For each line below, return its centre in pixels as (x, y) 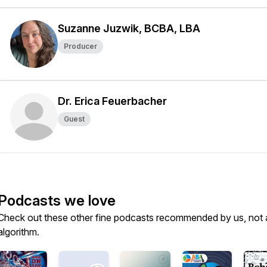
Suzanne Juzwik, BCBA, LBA (129, 28)
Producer (80, 46)
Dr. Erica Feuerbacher (112, 101)
